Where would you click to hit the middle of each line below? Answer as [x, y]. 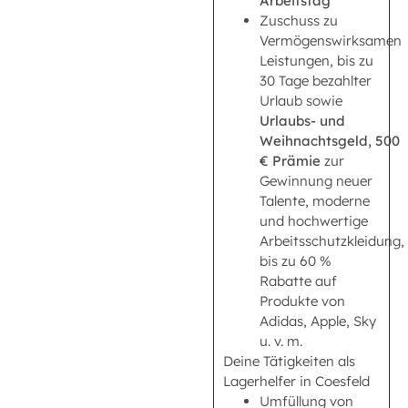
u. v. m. [281, 341]
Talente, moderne [315, 200]
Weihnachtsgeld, [317, 140]
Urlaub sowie [301, 100]
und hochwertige [314, 220]
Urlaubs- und [302, 120]
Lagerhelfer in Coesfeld [296, 381]
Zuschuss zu [299, 20]
